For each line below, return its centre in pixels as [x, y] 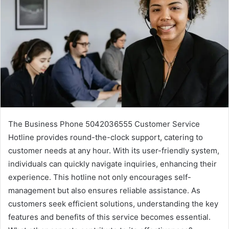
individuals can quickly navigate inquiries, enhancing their [112, 164]
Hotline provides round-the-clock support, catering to [106, 137]
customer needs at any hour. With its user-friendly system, [114, 150]
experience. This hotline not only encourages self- [100, 177]
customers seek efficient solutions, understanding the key [113, 203]
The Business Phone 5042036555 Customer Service [104, 124]
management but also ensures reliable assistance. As [104, 190]
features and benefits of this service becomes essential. [109, 217]
